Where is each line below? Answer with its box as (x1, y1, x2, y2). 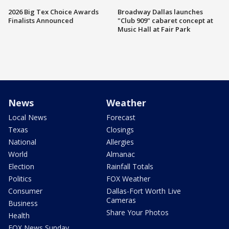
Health (8, 210, 30, 220)
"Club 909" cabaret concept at (118, 15, 213, 25)
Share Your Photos (106, 207, 169, 217)
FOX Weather (106, 173, 150, 184)
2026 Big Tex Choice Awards (8, 7, 99, 16)
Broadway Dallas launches (118, 7, 203, 16)
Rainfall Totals (106, 161, 153, 171)
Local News (8, 112, 47, 122)
